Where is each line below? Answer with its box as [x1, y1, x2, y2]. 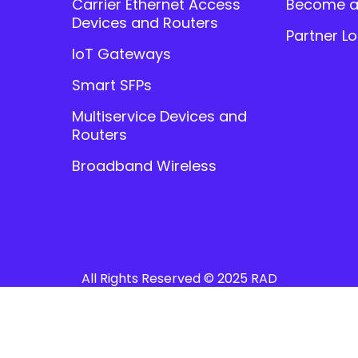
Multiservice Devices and [71, 105, 247, 126]
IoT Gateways [71, 43, 171, 64]
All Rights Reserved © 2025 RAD [81, 268, 277, 288]
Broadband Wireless [71, 155, 217, 176]
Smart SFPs [71, 74, 152, 95]
